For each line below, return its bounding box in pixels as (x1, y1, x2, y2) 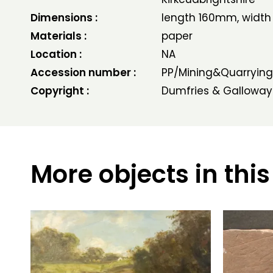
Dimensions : (30, 10, 97, 25)
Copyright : (30, 83, 89, 98)
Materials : (30, 29, 87, 43)
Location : (30, 47, 82, 62)
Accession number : (30, 65, 136, 80)
